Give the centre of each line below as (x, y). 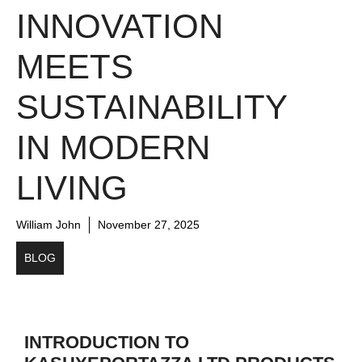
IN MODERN (113, 148)
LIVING (72, 188)
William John (48, 225)
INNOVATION (120, 27)
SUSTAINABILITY (152, 107)
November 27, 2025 (149, 225)
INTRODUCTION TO (107, 343)
